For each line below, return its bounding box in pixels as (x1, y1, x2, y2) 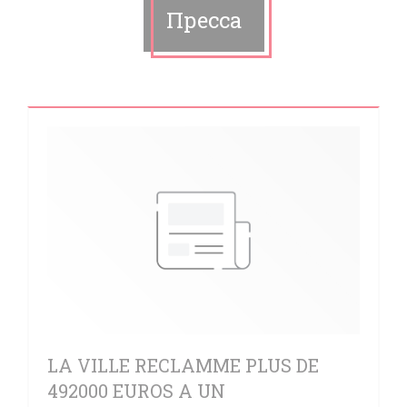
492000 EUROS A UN (47, 379, 225, 403)
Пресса (165, 5, 242, 35)
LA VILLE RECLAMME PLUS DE (47, 353, 319, 378)
